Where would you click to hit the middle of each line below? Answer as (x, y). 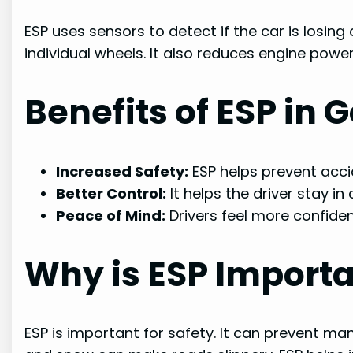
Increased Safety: (123, 171)
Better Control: (111, 193)
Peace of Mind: (111, 215)
